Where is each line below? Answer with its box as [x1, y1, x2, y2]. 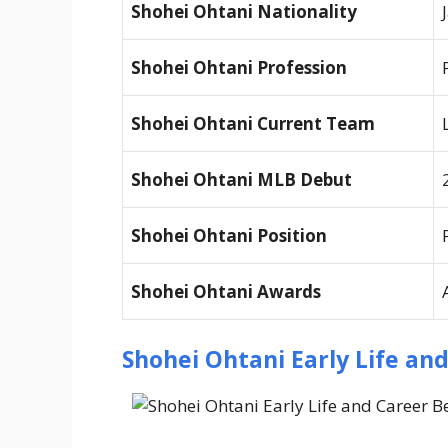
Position [257, 224, 327, 248]
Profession [257, 56, 347, 80]
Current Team [257, 112, 375, 136]
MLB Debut [257, 168, 352, 192]
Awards [257, 280, 321, 304]
